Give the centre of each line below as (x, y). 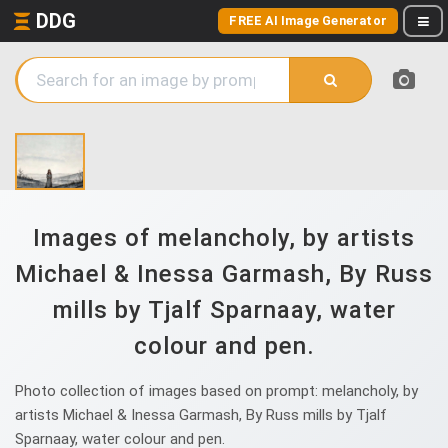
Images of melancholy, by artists (224, 238)
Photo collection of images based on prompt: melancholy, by (216, 391)
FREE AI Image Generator (308, 20)
